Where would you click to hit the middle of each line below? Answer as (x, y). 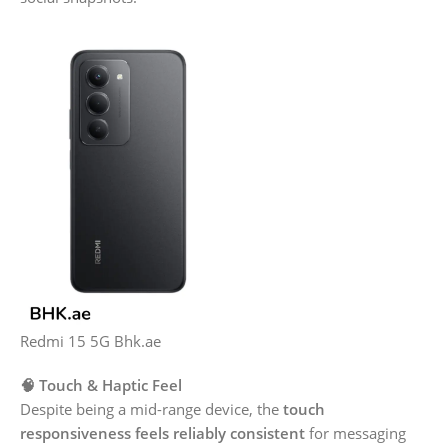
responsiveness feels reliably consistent (162, 432)
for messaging (355, 432)
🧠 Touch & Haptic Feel (101, 384)
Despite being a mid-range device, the (151, 408)
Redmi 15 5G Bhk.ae (90, 340)
